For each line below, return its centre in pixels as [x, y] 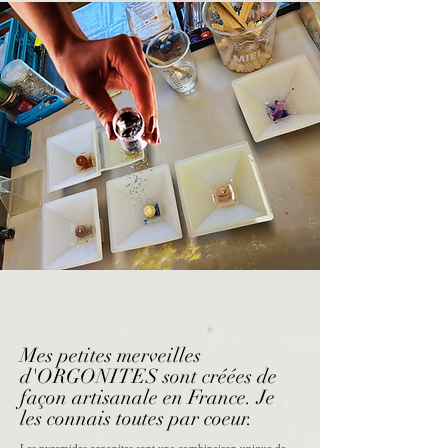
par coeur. [211, 418]
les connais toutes [94, 418]
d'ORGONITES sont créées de [148, 376]
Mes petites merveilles [110, 355]
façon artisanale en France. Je [147, 397]
